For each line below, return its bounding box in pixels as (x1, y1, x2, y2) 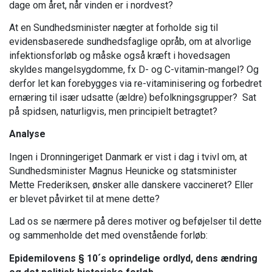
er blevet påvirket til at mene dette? (9, 192, 160, 205)
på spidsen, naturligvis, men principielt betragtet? (9, 105, 217, 117)
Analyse (9, 128, 46, 140)
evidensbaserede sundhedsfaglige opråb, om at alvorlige (9, 35, 251, 47)
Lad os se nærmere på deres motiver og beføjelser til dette (9, 216, 262, 228)
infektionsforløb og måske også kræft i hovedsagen (9, 49, 230, 61)
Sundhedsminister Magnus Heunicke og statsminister (9, 165, 237, 177)
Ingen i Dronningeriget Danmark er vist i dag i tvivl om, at (9, 151, 247, 163)
